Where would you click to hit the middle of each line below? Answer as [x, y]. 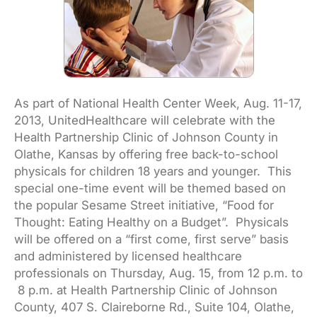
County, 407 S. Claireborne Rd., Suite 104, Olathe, [154, 307]
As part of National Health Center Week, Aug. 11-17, [158, 104]
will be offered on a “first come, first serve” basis [151, 240]
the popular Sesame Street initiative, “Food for [144, 206]
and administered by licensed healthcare [128, 257]
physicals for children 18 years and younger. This [153, 172]
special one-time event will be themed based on [150, 189]
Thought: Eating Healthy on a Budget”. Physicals [151, 223]
